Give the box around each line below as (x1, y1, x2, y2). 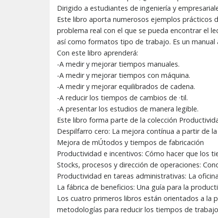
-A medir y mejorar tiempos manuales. (57, 59, 180, 69)
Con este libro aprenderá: (57, 48, 138, 57)
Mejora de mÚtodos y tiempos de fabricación (57, 137, 204, 147)
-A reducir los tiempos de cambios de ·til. (57, 92, 188, 102)
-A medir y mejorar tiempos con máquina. (57, 70, 190, 80)
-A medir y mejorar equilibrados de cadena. (57, 81, 195, 91)
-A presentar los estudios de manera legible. (57, 104, 199, 113)
